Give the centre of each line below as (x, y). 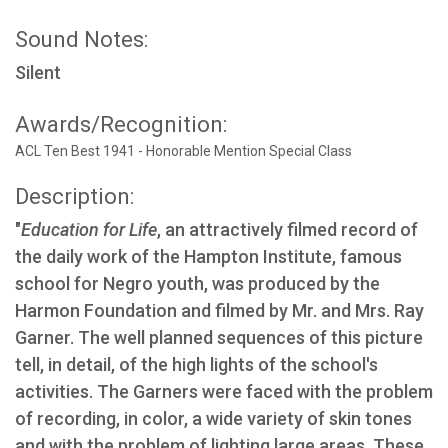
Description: (74, 196)
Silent (38, 72)
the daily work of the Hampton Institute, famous (208, 256)
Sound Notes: (81, 39)
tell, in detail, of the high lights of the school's (196, 364)
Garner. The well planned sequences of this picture (219, 337)
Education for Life (89, 229)
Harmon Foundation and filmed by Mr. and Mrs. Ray (219, 310)
